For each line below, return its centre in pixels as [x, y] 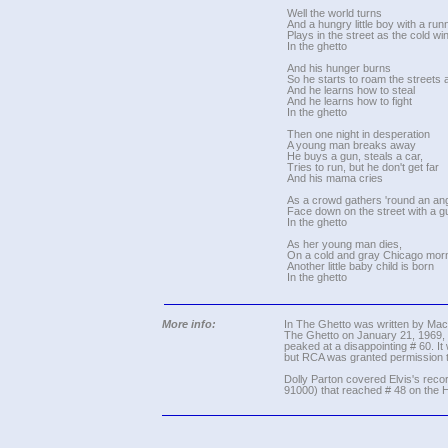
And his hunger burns [339, 68]
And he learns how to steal [351, 90]
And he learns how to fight [349, 101]
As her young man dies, [344, 244]
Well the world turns [334, 13]
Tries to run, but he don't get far [363, 167]
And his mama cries [335, 178]
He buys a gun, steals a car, [355, 156]
